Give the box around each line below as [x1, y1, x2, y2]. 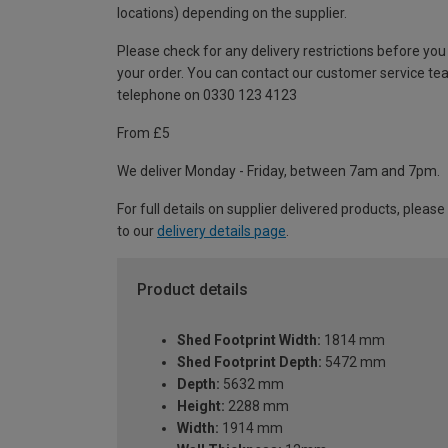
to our [117, 223, 157, 240]
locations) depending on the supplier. [117, 5, 347, 22]
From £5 [117, 125, 170, 142]
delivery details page [157, 223, 286, 240]
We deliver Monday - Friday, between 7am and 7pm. [117, 163, 440, 180]
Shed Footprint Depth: [177, 353, 322, 370]
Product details [137, 280, 248, 300]
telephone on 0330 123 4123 [117, 87, 297, 104]
